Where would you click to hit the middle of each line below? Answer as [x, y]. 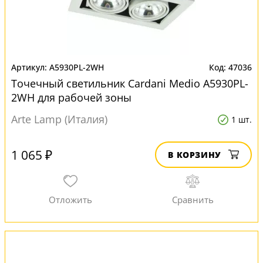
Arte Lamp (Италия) [59, 119]
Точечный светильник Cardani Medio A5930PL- [130, 83]
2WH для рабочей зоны [71, 97]
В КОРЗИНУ [195, 155]
